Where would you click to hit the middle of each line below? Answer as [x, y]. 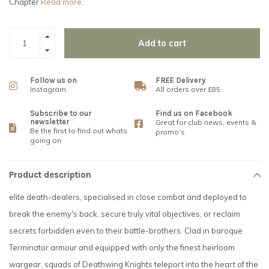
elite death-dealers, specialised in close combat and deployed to [128, 197]
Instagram [48, 89]
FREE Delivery [180, 80]
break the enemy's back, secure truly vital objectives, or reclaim [125, 214]
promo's [170, 132]
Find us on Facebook [194, 113]
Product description [50, 175]
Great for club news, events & [206, 122]
